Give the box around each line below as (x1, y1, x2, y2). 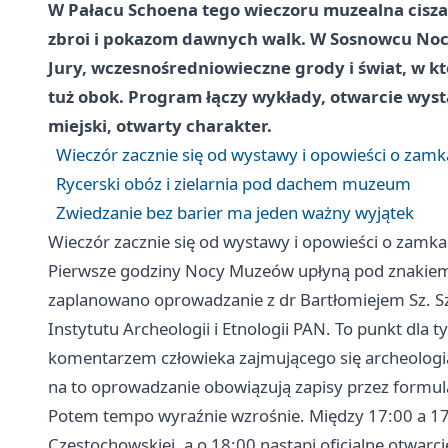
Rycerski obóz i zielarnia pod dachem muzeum (56, 171, 411, 195)
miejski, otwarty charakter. (48, 113, 272, 137)
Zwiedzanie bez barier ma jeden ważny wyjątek (56, 200, 414, 224)
